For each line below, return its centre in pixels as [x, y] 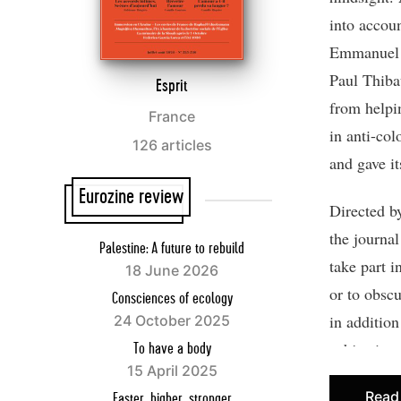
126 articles [172, 145]
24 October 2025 [172, 320]
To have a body [172, 349]
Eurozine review [131, 196]
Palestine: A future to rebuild [172, 248]
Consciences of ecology [172, 299]
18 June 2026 [172, 270]
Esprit [172, 85]
